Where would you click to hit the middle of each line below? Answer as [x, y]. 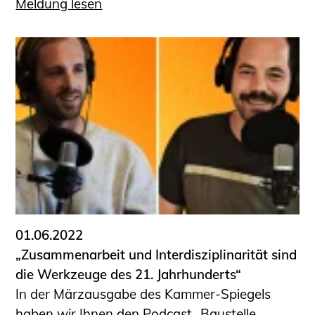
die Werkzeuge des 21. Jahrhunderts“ [129, 274]
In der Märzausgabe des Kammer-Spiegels [143, 294]
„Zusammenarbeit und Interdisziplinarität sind [156, 254]
